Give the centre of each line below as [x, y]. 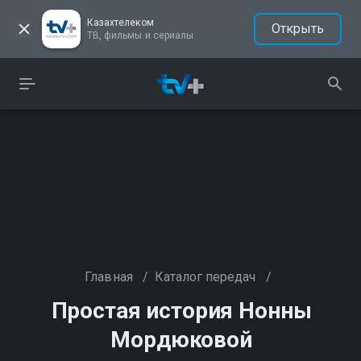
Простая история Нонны [181, 311]
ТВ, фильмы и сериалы [140, 35]
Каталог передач [205, 277]
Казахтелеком [120, 23]
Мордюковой [181, 340]
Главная [109, 277]
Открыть [297, 29]
